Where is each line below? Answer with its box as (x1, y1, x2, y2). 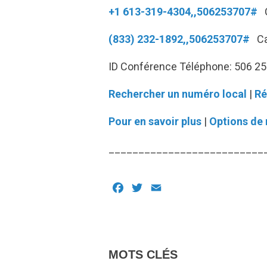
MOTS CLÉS (108, 248, 178, 262)
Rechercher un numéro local (108, 88, 247, 101)
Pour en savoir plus (108, 115, 201, 128)
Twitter (144, 182, 182, 197)
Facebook (125, 182, 178, 197)
